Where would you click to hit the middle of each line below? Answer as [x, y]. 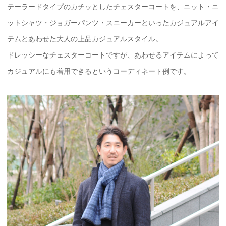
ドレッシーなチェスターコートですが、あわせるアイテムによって [113, 55]
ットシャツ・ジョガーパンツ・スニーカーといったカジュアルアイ [113, 23]
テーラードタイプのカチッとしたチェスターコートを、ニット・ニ [113, 7]
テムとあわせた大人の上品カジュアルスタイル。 [84, 39]
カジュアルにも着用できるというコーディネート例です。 [99, 71]
